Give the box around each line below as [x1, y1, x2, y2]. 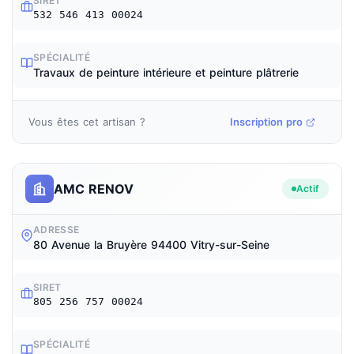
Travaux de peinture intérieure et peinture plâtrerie [33, 66, 299, 79]
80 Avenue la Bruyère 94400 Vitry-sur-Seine [33, 238, 269, 251]
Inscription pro [230, 115, 303, 128]
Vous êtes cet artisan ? [28, 115, 145, 128]
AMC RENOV [54, 180, 134, 197]
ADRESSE [33, 224, 80, 235]
